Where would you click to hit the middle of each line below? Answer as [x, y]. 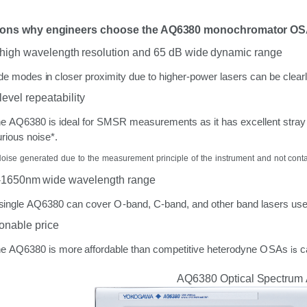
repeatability [56, 97]
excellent [261, 122]
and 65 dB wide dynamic [192, 52]
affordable [107, 249]
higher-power [188, 76]
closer [69, 76]
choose [121, 29]
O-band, [132, 204]
